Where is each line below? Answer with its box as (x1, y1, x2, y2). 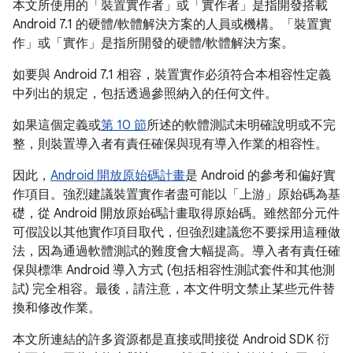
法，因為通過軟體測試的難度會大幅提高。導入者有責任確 (13, 243, 340, 259)
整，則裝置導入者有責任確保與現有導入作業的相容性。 (13, 136, 328, 152)
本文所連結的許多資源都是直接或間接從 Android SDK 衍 (13, 332, 329, 347)
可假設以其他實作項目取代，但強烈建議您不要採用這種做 (13, 225, 340, 240)
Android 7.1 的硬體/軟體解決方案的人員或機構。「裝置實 (13, 17, 332, 32)
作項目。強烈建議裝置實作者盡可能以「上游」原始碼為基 (13, 187, 340, 203)
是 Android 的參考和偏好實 (185, 168, 336, 184)
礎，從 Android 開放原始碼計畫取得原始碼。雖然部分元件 (13, 206, 340, 221)
